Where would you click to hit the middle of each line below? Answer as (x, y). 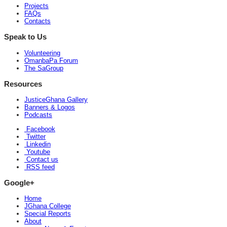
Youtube (37, 152)
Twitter (35, 136)
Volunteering (42, 53)
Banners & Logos (50, 107)
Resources (23, 84)
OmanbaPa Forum (51, 60)
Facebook (40, 129)
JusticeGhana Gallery (56, 99)
